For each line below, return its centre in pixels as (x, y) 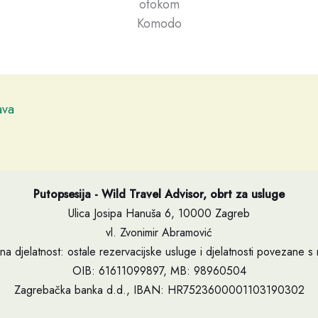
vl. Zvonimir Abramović (159, 232)
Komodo (159, 23)
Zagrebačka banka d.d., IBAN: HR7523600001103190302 (159, 290)
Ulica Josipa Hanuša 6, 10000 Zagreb (159, 213)
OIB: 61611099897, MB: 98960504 (159, 271)
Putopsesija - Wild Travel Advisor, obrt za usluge (159, 194)
